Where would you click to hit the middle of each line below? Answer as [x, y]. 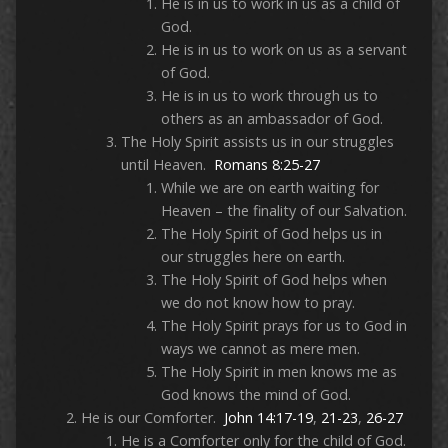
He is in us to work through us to [269, 96]
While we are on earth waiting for [269, 188]
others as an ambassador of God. [271, 119]
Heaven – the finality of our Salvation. [283, 211]
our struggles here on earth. [252, 257]
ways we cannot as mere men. [260, 349]
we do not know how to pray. [257, 303]
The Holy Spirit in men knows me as [278, 372]
